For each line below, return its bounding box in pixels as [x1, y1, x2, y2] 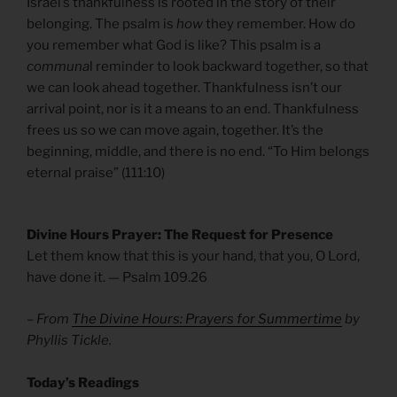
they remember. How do [206, 15, 355, 32]
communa [27, 58, 90, 74]
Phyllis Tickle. [27, 331, 112, 348]
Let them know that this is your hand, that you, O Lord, [27, 248, 360, 265]
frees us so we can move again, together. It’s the [27, 121, 323, 138]
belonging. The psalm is [27, 15, 176, 32]
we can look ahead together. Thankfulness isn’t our [27, 79, 342, 96]
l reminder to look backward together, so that [90, 58, 369, 74]
